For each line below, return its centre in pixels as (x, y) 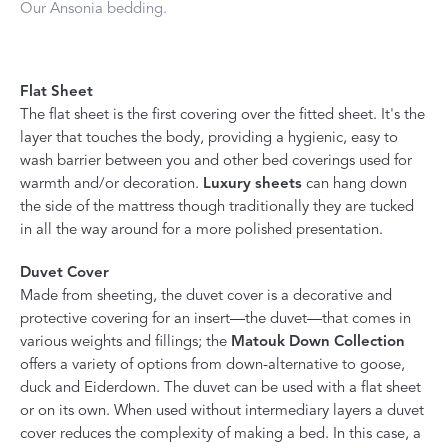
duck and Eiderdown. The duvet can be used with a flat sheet (220, 386)
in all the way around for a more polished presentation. (201, 228)
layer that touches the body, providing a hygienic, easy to (209, 136)
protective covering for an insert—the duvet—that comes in (215, 317)
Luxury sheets (252, 182)
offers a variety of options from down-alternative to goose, (212, 363)
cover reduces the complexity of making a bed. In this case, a (220, 432)
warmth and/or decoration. (111, 182)
